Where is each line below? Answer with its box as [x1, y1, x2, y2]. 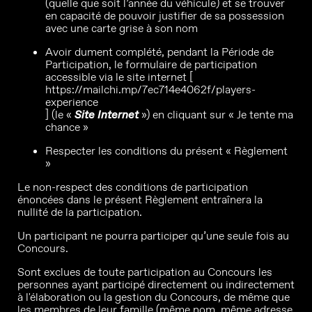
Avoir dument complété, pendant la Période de [45, 45, 274, 59]
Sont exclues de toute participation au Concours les [17, 265, 272, 279]
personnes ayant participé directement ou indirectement [17, 277, 295, 292]
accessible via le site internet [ [45, 70, 193, 84]
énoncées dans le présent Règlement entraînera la [17, 192, 263, 207]
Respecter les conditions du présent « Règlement [45, 143, 288, 158]
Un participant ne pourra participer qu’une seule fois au [17, 228, 289, 243]
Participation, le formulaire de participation [45, 57, 257, 72]
